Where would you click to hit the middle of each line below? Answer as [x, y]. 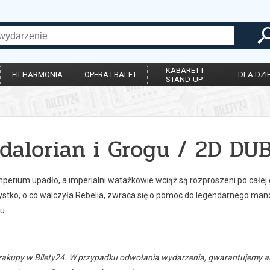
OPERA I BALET [111, 74]
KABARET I [184, 70]
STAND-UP [184, 79]
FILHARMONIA [37, 74]
